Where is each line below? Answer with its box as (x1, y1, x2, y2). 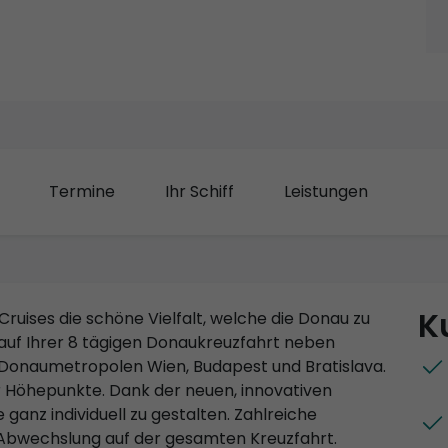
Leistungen (284, 179, 368, 203)
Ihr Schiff (165, 179, 234, 203)
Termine (49, 179, 115, 203)
